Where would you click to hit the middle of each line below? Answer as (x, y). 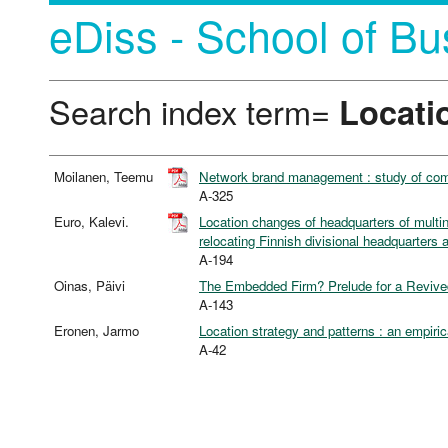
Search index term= (194, 110)
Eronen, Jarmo (98, 331)
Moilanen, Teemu (105, 177)
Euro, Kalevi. (93, 222)
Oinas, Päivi (91, 286)
